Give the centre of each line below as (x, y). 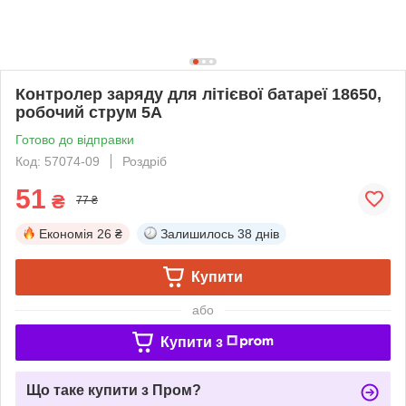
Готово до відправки (75, 139)
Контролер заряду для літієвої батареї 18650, (198, 94)
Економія (66, 233)
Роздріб (145, 161)
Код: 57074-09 (58, 161)
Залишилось (197, 233)
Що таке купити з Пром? (114, 390)
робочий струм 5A (89, 112)
